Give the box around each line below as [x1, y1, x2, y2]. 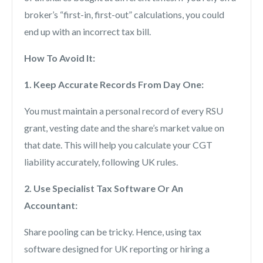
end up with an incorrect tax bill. [24, 26, 151, 38]
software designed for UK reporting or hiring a [24, 243, 210, 255]
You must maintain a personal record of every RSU [24, 105, 223, 117]
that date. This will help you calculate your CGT [24, 139, 213, 151]
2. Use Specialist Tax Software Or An [24, 183, 183, 194]
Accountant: [24, 200, 79, 211]
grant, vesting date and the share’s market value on [24, 122, 224, 134]
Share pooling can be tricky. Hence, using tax [24, 226, 201, 238]
